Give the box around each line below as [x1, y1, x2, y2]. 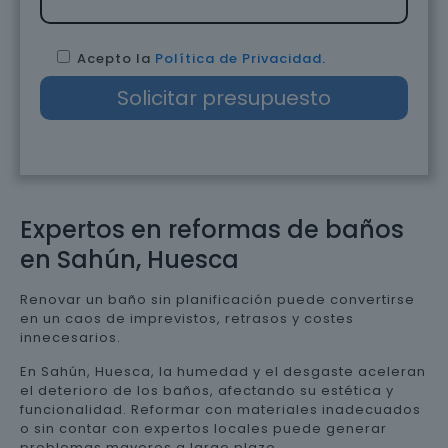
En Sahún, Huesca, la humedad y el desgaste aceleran [20, 362, 426, 381]
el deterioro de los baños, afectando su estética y [20, 381, 394, 400]
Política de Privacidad [155, 49, 322, 68]
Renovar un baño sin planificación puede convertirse [20, 290, 415, 309]
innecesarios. [20, 328, 121, 347]
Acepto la [77, 49, 155, 68]
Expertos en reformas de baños [20, 213, 404, 246]
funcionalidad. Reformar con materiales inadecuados [20, 400, 421, 419]
